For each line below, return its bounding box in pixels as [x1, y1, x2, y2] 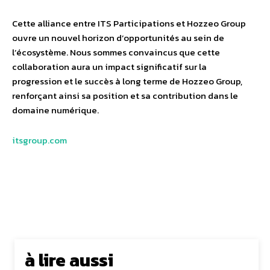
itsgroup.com [12, 133, 67, 147]
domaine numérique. [12, 103, 99, 117]
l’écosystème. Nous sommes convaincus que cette [12, 45, 220, 59]
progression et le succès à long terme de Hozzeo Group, [12, 74, 242, 88]
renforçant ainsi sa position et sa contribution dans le [12, 89, 238, 102]
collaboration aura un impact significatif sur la [12, 60, 207, 74]
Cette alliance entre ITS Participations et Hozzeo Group [12, 16, 246, 30]
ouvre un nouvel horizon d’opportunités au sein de [12, 31, 224, 45]
